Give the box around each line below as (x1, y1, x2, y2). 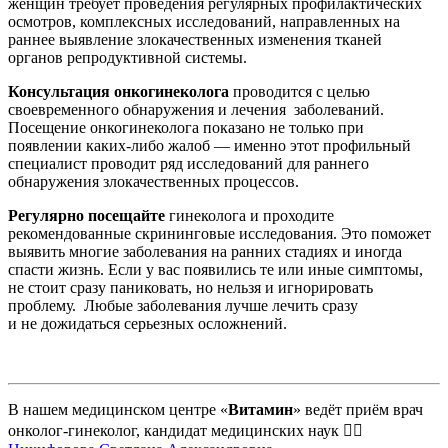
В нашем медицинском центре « (8, 401, 228, 418)
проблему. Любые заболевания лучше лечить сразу (8, 297, 358, 314)
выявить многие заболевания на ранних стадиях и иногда (8, 243, 402, 260)
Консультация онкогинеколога (8, 83, 229, 100)
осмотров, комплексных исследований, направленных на (8, 13, 400, 30)
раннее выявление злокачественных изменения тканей (8, 31, 382, 48)
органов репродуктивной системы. (8, 49, 247, 66)
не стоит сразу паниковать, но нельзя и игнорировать (8, 279, 373, 296)
